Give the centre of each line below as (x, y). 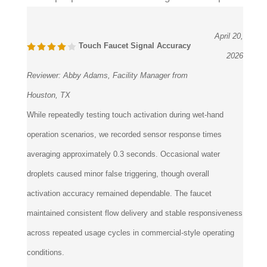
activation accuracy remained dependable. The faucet (119, 194)
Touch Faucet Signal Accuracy (133, 46)
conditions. (46, 253)
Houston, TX (49, 95)
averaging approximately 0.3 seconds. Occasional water (123, 154)
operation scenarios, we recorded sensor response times (124, 135)
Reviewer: (45, 76)
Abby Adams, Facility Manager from (125, 76)
